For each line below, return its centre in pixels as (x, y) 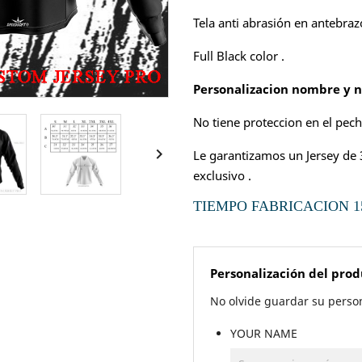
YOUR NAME (264, 333)
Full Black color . (239, 55)
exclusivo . (222, 175)
